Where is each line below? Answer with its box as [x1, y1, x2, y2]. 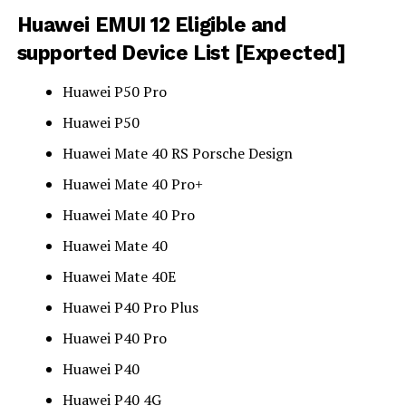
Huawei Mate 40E [62, 266, 176, 286]
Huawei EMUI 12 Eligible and [16, 12, 286, 36]
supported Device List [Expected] [16, 40, 346, 64]
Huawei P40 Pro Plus [62, 296, 198, 317]
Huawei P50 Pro [62, 81, 167, 101]
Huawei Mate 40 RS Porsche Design [62, 142, 293, 163]
